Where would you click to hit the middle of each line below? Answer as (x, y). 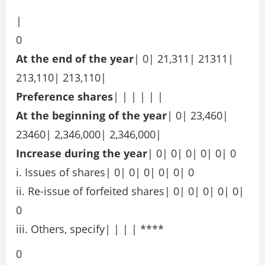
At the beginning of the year (91, 116)
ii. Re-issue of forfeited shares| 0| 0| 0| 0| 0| (130, 191)
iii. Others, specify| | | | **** (90, 229)
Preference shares (64, 97)
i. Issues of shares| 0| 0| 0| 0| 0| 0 (105, 172)
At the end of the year (75, 59)
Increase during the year (82, 153)
